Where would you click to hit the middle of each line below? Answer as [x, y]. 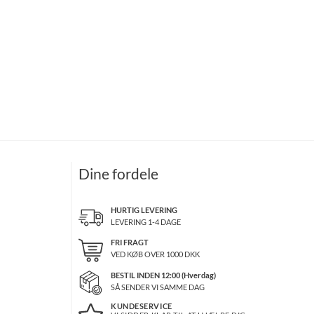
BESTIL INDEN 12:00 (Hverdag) [163, 275]
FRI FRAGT [129, 243]
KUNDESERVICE [141, 306]
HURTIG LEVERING [144, 210]
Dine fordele [118, 174]
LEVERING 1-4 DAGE [145, 222]
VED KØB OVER [138, 254]
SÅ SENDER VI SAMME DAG [157, 287]
